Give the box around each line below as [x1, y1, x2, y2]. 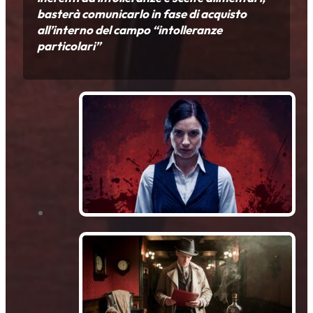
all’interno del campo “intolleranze [37, 22, 222, 38]
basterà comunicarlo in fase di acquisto [37, 6, 247, 22]
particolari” [37, 38, 101, 54]
